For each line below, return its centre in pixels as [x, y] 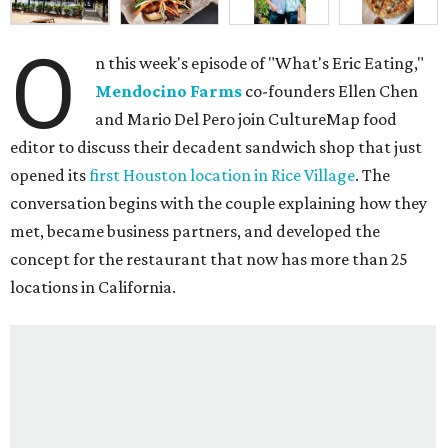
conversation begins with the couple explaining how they [218, 203]
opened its [49, 175]
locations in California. [93, 287]
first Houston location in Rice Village [222, 175]
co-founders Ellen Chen [330, 91]
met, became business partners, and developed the [195, 231]
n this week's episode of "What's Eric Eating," [260, 63]
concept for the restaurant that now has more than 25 [209, 259]
